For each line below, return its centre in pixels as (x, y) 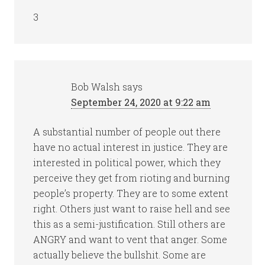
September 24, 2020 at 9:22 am (141, 102)
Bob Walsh (96, 87)
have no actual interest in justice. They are (131, 147)
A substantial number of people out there (127, 132)
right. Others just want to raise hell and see (132, 209)
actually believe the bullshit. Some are (120, 255)
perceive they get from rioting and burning (132, 178)
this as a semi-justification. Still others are (130, 224)
